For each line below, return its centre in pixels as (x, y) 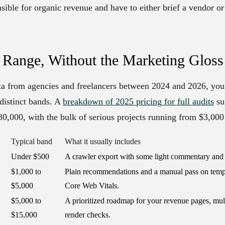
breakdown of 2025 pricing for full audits (138, 102)
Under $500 (30, 157)
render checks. (88, 215)
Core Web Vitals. (92, 186)
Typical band (32, 142)
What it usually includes (103, 142)
